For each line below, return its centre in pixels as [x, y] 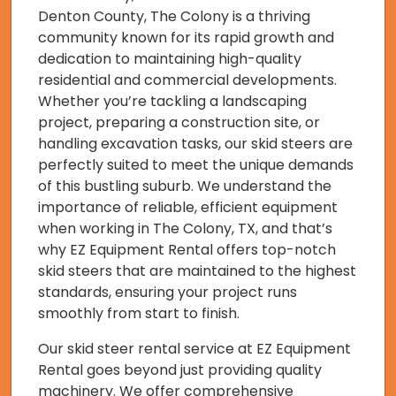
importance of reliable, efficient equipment [188, 207]
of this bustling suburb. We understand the [185, 186]
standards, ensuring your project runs [168, 292]
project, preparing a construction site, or [179, 122]
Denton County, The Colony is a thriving [174, 16]
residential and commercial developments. [187, 80]
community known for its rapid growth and [186, 38]
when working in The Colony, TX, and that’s [185, 228]
